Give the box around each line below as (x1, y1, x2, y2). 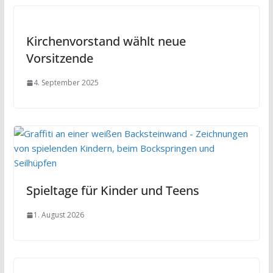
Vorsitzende (26, 50, 93, 67)
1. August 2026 (33, 210, 84, 221)
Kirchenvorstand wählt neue (26, 33, 186, 50)
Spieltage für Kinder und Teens (26, 182, 199, 199)
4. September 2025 (33, 77, 99, 88)
